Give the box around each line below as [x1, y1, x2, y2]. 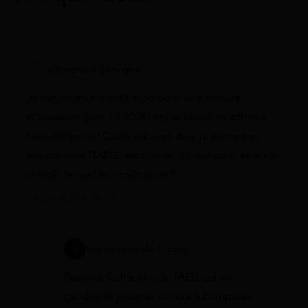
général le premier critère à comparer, [64, 289, 253, 304]
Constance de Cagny [86, 242, 189, 256]
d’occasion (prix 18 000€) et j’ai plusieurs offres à [27, 109, 267, 124]
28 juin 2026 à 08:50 [27, 192, 115, 205]
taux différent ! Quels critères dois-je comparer [27, 129, 260, 143]
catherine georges [49, 62, 140, 76]
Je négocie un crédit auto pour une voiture [27, 90, 241, 104]
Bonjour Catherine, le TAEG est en [64, 270, 232, 285]
